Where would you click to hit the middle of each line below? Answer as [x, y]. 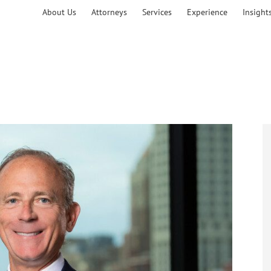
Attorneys [109, 12]
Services [157, 12]
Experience [207, 12]
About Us [59, 12]
